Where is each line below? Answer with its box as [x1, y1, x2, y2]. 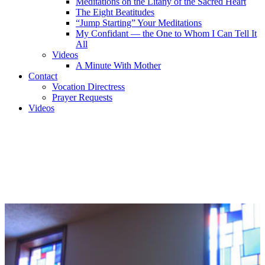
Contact [28, 71, 57, 81]
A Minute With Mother [76, 60, 161, 70]
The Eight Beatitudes [76, 7, 154, 17]
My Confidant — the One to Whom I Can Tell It [76, 28, 257, 38]
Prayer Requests [52, 92, 112, 102]
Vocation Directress [52, 82, 125, 92]
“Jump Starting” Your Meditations [76, 18, 202, 28]
